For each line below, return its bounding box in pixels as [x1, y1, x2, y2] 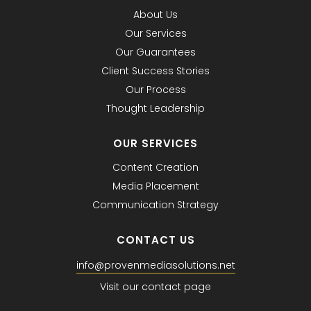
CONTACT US [116, 233, 195, 248]
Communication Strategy [92, 198, 219, 212]
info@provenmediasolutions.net [76, 258, 235, 273]
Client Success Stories [101, 64, 210, 78]
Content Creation [112, 160, 199, 175]
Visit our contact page [100, 280, 211, 294]
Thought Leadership [106, 101, 205, 116]
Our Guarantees [115, 45, 196, 60]
